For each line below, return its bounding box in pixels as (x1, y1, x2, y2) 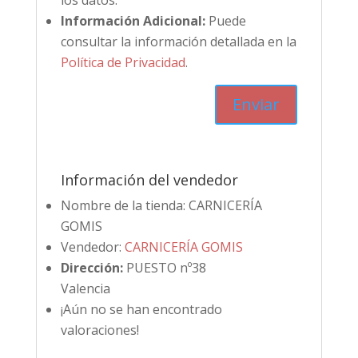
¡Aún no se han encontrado (60, 300, 222, 319)
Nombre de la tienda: (60, 197, 185, 215)
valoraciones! (60, 321, 139, 340)
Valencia (60, 280, 110, 298)
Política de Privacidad (60, 54, 185, 72)
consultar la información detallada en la (60, 33, 296, 51)
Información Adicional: (60, 12, 205, 30)
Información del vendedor (60, 170, 238, 190)
